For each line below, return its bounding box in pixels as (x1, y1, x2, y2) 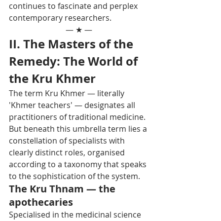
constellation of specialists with (9, 135, 127, 146)
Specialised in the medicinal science (9, 209, 143, 220)
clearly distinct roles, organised (9, 147, 127, 158)
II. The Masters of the (9, 35, 136, 52)
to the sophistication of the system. (9, 170, 140, 182)
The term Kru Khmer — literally (9, 87, 126, 99)
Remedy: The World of (9, 52, 141, 70)
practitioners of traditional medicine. (9, 111, 147, 122)
